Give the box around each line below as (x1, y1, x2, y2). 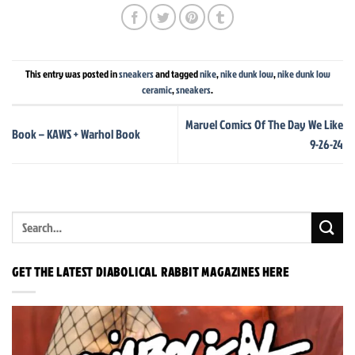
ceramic (142, 82, 172, 97)
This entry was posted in (25, 66, 119, 81)
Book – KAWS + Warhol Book (12, 125, 140, 143)
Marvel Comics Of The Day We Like (185, 115, 343, 133)
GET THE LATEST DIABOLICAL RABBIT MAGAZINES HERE (12, 263, 289, 281)
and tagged (153, 66, 200, 81)
